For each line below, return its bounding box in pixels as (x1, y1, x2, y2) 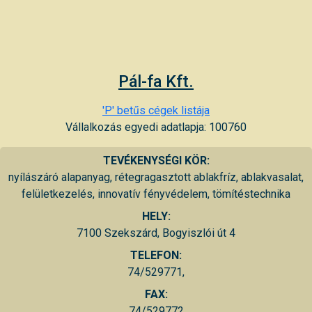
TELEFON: (130, 248, 182, 262)
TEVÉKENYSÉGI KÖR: (102, 153, 210, 167)
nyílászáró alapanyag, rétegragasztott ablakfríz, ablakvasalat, (8, 170, 304, 184)
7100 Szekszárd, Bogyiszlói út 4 (77, 226, 235, 240)
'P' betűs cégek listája (102, 103, 210, 117)
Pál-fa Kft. (118, 71, 194, 91)
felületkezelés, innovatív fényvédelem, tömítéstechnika (22, 187, 290, 201)
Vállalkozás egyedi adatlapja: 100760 (65, 120, 247, 134)
